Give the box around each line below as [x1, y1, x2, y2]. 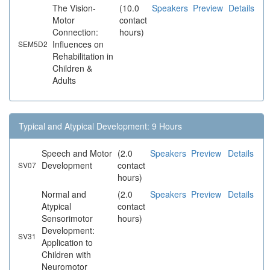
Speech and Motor [42, 147, 112, 160]
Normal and [42, 188, 86, 201]
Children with [42, 248, 91, 261]
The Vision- [52, 2, 96, 14]
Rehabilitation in [52, 50, 113, 63]
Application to [42, 236, 93, 249]
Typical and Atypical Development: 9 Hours [19, 120, 182, 133]
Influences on [52, 38, 104, 51]
